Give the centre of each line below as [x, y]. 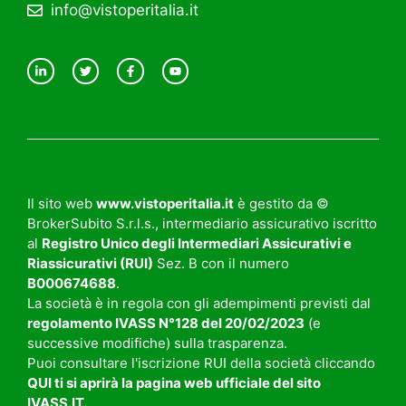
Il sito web [62, 204]
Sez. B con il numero [221, 264]
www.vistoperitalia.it [165, 204]
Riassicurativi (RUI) [90, 264]
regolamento [71, 324]
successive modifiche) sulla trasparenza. [157, 343]
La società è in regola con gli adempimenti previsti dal [199, 304]
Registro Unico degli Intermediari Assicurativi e [197, 244]
